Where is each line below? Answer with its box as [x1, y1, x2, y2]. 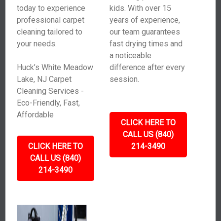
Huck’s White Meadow [17, 63, 94, 72]
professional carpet [17, 15, 85, 25]
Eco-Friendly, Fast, [17, 98, 80, 108]
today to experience [17, 3, 86, 13]
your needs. [17, 39, 57, 48]
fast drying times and [109, 39, 183, 48]
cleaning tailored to [17, 27, 83, 37]
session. [109, 74, 139, 84]
